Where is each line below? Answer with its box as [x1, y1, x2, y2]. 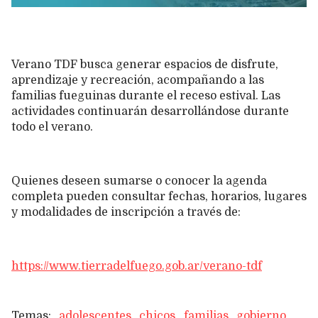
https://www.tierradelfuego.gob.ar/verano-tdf [11, 259, 262, 273]
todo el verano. [11, 120, 93, 133]
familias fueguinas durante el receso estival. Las [11, 89, 280, 102]
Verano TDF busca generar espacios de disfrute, [11, 57, 278, 71]
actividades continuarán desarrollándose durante [11, 104, 289, 118]
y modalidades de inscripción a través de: [11, 205, 243, 219]
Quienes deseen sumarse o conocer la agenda [11, 174, 267, 187]
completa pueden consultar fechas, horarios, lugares [11, 190, 307, 203]
